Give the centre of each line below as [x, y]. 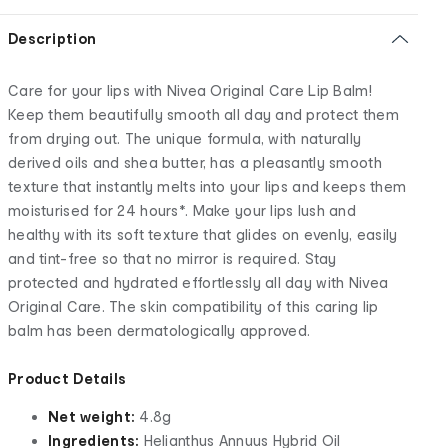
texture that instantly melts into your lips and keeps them [207, 186]
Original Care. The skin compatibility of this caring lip [193, 306]
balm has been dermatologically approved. [159, 330]
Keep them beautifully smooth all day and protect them [203, 114]
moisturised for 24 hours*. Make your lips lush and [182, 210]
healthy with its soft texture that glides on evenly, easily [203, 234]
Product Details [67, 378]
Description [52, 38]
